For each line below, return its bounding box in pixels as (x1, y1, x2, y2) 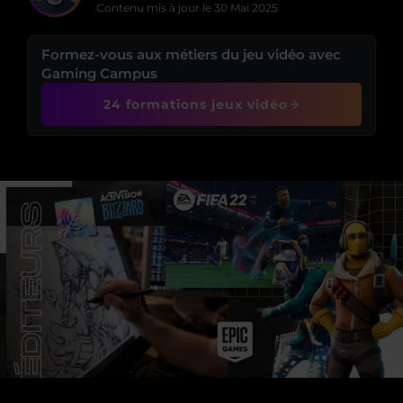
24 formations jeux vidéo (103, 96, 288, 112)
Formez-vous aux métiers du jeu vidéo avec (41, 46, 341, 63)
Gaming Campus (41, 65, 157, 82)
